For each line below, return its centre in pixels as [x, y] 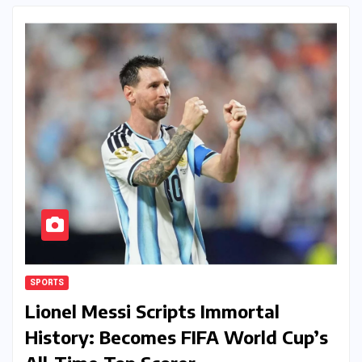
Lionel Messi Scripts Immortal [152, 311]
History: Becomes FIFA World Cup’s [177, 337]
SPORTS [47, 283]
